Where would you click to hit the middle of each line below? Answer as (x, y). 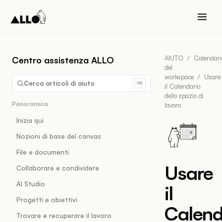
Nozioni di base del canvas (59, 136)
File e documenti (43, 152)
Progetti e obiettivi (47, 199)
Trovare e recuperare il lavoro (64, 215)
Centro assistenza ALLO (63, 60)
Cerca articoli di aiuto (59, 83)
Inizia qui (30, 120)
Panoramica (30, 104)
